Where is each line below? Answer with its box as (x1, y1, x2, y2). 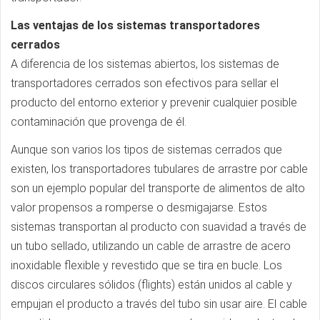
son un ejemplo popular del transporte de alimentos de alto (11, 181, 305, 195)
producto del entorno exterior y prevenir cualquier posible (11, 96, 297, 109)
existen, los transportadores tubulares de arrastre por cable (11, 162, 308, 176)
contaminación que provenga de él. (11, 115, 186, 129)
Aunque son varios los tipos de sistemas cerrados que (11, 143, 282, 156)
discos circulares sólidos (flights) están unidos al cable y (11, 278, 292, 291)
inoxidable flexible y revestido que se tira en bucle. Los (11, 259, 282, 272)
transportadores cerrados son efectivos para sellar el (11, 76, 279, 90)
